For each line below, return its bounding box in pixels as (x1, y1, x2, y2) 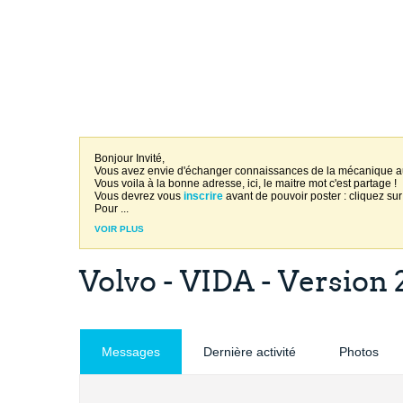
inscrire (184, 190, 223, 202)
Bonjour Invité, (94, 152, 170, 165)
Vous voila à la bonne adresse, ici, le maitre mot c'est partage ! (94, 177, 397, 190)
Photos (339, 345, 379, 359)
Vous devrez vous (94, 190, 184, 202)
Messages (102, 345, 160, 359)
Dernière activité (203, 345, 296, 359)
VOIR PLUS (94, 224, 144, 234)
